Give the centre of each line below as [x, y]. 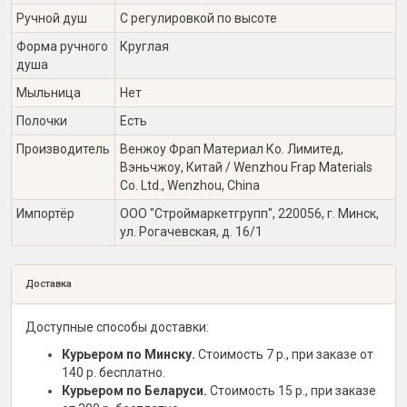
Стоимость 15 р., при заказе [292, 391]
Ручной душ [52, 18]
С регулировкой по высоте [199, 18]
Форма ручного [62, 46]
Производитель [63, 149]
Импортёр [45, 213]
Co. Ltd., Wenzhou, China [190, 185]
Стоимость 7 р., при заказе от [284, 354]
